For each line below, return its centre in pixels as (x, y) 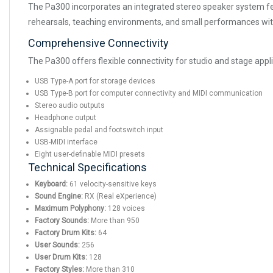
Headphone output (66, 117)
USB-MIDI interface (66, 142)
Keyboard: (51, 184)
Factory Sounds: (62, 220)
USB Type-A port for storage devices (95, 81)
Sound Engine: (59, 196)
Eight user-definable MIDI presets (90, 154)
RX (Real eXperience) (120, 196)
